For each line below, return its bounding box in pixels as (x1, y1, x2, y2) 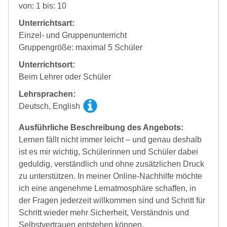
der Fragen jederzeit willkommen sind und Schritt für (19, 196, 205, 205)
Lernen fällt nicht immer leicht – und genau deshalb (19, 135, 202, 144)
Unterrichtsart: (19, 18, 74, 27)
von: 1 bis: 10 (19, 1, 66, 10)
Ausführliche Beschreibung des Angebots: (19, 123, 183, 132)
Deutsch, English (19, 101, 82, 110)
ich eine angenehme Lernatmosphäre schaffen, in (19, 183, 196, 193)
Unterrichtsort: (19, 60, 75, 69)
